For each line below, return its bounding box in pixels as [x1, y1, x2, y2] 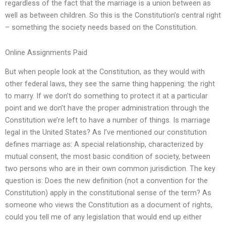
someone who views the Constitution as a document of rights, [5, 200, 212, 210]
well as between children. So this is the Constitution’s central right [5, 11, 221, 20]
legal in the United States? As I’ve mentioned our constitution [5, 128, 207, 137]
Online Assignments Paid [5, 47, 87, 57]
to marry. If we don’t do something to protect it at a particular [5, 91, 208, 101]
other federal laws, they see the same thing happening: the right [5, 79, 215, 89]
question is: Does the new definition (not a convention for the [5, 176, 208, 186]
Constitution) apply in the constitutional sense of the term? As [5, 188, 211, 198]
